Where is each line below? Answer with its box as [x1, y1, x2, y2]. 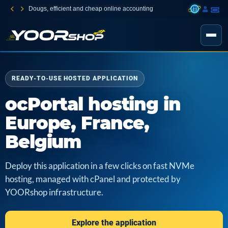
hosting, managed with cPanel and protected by [5, 174, 181, 184]
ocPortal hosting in [5, 93, 181, 115]
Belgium [5, 131, 81, 153]
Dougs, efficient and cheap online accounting [28, 5, 153, 12]
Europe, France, [5, 112, 150, 134]
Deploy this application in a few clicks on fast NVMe [5, 161, 194, 171]
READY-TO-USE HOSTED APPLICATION [12, 75, 138, 82]
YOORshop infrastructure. [5, 187, 103, 197]
